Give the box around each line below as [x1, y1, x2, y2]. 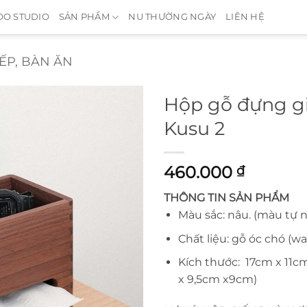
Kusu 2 [164, 117, 225, 140]
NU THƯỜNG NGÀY [128, 12, 217, 22]
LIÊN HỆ [225, 12, 265, 22]
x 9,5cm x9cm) [177, 273, 257, 286]
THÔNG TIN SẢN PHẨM [164, 191, 289, 204]
